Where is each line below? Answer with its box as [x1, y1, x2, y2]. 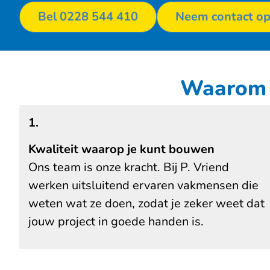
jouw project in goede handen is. [28, 213, 204, 230]
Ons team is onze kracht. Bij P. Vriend [28, 159, 229, 176]
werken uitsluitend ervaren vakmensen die [28, 177, 259, 194]
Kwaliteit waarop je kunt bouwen [28, 141, 215, 158]
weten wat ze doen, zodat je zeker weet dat [28, 195, 265, 212]
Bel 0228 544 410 [38, 8, 138, 25]
